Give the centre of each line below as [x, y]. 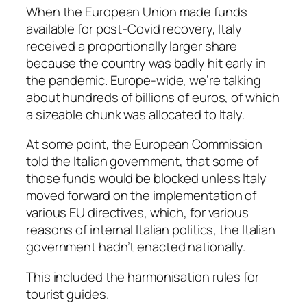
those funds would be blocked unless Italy [146, 179]
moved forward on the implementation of [142, 196]
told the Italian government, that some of [142, 161]
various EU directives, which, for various [137, 213]
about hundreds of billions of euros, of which [153, 97]
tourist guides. [67, 294]
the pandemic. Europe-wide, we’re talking [144, 80]
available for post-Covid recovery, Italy [134, 28]
